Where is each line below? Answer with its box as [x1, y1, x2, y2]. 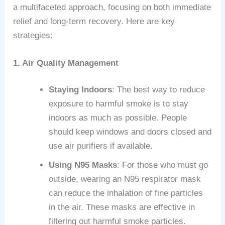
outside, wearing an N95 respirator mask [49, 174, 201, 184]
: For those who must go [117, 160, 208, 170]
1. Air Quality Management [13, 58, 119, 68]
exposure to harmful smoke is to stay [49, 99, 189, 109]
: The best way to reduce [112, 85, 205, 95]
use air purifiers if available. [49, 141, 153, 151]
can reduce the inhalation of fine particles [49, 188, 203, 198]
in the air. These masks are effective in [49, 202, 195, 212]
